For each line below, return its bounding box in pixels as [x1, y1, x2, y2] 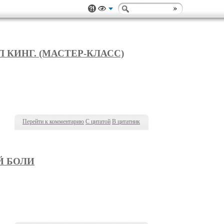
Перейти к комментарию [22, 117, 84, 125]
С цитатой [85, 117, 110, 125]
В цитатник [112, 117, 140, 125]
